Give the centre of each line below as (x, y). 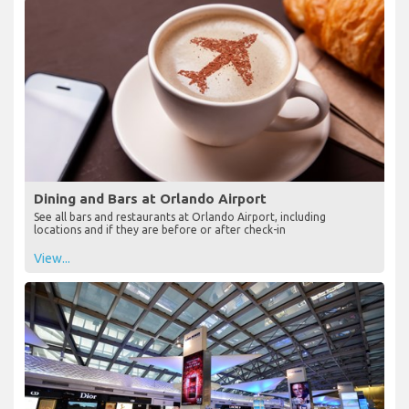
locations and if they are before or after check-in (160, 229)
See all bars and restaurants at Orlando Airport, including (180, 216)
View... (52, 258)
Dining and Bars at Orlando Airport (150, 198)
